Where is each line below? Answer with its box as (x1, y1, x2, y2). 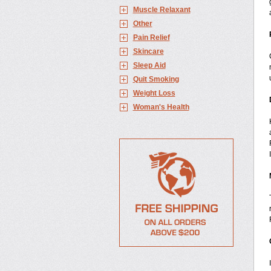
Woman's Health (132, 103, 189, 111)
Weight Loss (132, 89, 175, 97)
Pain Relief (132, 33, 170, 42)
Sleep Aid (132, 61, 166, 70)
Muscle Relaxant (132, 5, 191, 14)
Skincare (132, 47, 164, 56)
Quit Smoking (132, 75, 179, 83)
